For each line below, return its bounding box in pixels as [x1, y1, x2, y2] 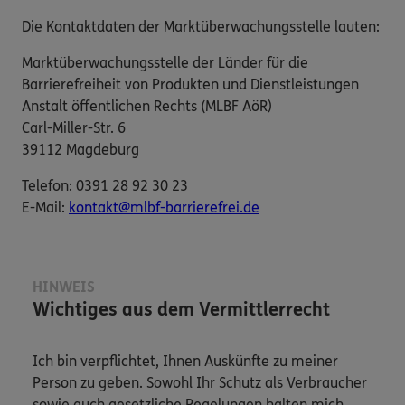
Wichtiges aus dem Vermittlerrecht [33, 299, 330, 321]
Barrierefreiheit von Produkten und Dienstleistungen [22, 76, 359, 94]
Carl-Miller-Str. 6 [22, 119, 126, 137]
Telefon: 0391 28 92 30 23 [22, 177, 188, 195]
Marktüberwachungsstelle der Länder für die [22, 54, 308, 72]
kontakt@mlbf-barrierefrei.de [69, 199, 259, 217]
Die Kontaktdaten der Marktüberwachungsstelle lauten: [22, 18, 380, 36]
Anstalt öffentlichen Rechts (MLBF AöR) [22, 98, 272, 116]
